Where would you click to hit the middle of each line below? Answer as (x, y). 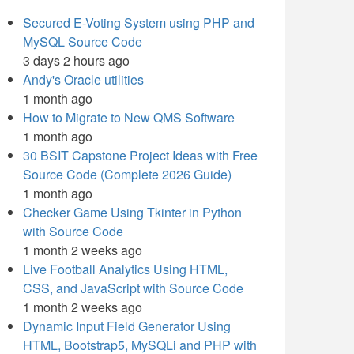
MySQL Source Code (83, 41)
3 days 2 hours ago (76, 60)
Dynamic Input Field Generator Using (127, 326)
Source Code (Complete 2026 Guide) (127, 174)
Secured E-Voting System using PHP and (139, 23)
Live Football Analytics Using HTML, (125, 269)
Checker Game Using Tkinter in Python (132, 212)
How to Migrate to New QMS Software (129, 117)
